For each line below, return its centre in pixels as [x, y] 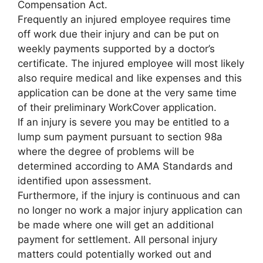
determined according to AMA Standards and [125, 166]
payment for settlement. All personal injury [117, 239]
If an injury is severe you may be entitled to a [124, 122]
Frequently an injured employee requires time [124, 19]
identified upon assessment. [85, 181]
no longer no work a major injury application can [130, 210]
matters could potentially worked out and [115, 254]
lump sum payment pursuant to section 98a [120, 136]
